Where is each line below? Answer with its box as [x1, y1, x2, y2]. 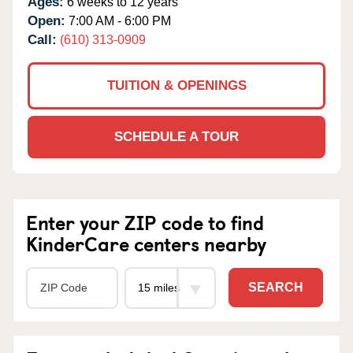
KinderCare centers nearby [26, 229, 266, 258]
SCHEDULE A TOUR [114, 128, 239, 144]
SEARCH [248, 281, 303, 295]
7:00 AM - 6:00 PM [65, 13, 171, 28]
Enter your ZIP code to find [26, 207, 264, 236]
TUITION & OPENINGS [106, 77, 247, 93]
